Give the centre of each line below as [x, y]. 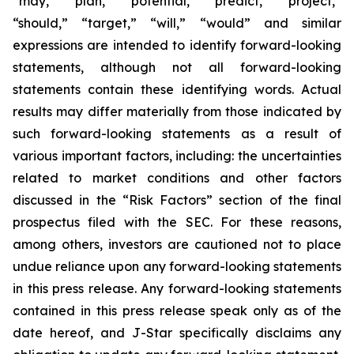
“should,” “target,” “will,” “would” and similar [177, 23]
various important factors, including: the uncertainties [177, 156]
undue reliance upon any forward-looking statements [177, 266]
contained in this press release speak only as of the [177, 311]
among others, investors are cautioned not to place [177, 244]
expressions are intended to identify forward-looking [177, 45]
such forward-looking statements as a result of [177, 134]
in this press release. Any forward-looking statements [177, 288]
